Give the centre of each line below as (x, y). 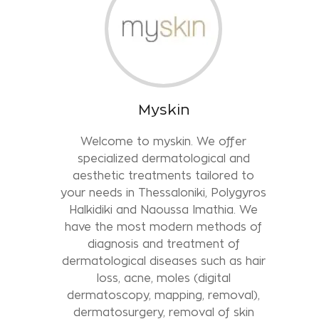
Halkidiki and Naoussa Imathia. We (164, 209)
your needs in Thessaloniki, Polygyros (164, 192)
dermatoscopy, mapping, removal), (164, 295)
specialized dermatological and (163, 158)
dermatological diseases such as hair (163, 261)
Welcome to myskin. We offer (164, 141)
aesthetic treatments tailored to (164, 175)
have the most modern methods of (164, 226)
